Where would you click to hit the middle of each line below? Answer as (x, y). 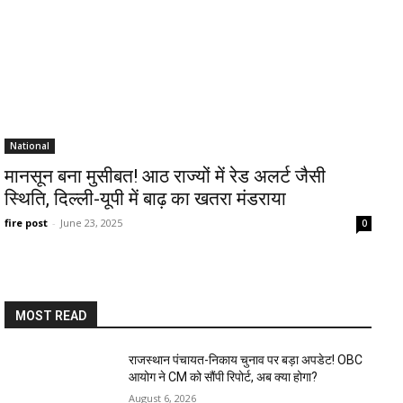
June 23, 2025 (91, 223)
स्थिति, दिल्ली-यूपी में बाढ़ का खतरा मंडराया (145, 199)
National (30, 146)
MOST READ (51, 316)
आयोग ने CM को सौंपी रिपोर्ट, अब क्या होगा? (224, 377)
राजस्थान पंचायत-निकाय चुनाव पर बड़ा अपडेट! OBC (246, 360)
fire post (26, 223)
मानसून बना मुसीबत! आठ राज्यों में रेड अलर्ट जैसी (165, 176)
